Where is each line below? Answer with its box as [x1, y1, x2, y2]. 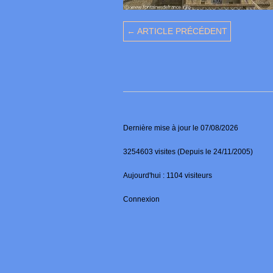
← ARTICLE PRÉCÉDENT [127, 26, 227, 37]
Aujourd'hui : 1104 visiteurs [123, 171, 212, 180]
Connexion [123, 195, 160, 204]
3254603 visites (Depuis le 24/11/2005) [123, 147, 253, 157]
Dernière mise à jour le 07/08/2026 [123, 124, 238, 133]
